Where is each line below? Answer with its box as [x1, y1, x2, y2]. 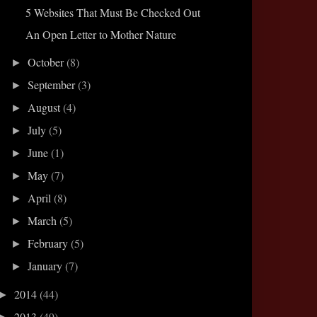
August [28, 99, 64, 115]
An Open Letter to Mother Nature [25, 26, 176, 42]
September [28, 76, 79, 92]
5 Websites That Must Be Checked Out [25, 4, 200, 20]
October [28, 54, 67, 69]
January [28, 258, 66, 273]
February [28, 235, 71, 250]
